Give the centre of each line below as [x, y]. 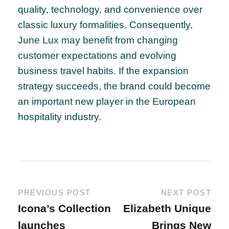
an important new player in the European [107, 102]
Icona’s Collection [64, 209]
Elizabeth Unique [167, 209]
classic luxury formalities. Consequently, [105, 25]
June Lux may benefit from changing [98, 40]
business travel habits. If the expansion [103, 71]
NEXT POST [186, 193]
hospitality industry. [60, 117]
